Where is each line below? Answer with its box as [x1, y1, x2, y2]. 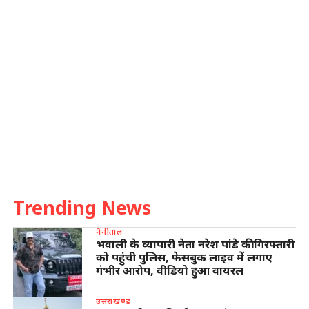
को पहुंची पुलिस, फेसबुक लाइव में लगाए [95, 249, 272, 265]
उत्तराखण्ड [95, 295, 132, 306]
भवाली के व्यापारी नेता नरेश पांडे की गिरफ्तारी [95, 236, 295, 252]
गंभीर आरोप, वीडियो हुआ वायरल [95, 262, 243, 278]
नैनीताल [95, 225, 124, 237]
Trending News [12, 194, 151, 220]
